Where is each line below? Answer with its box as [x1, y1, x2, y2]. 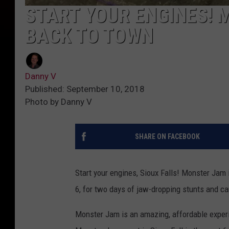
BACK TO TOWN [25, 24, 153, 48]
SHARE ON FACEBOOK [134, 132, 200, 141]
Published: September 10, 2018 [25, 83, 145, 94]
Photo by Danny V [25, 96, 92, 107]
